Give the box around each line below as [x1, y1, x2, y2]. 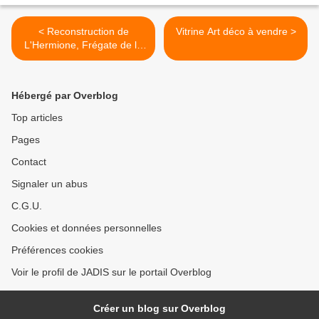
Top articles [11, 112, 63, 124]
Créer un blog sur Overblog [93, 303, 226, 315]
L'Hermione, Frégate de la [24, 39, 142, 51]
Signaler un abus [11, 178, 88, 190]
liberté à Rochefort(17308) [23, 53, 143, 65]
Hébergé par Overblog [11, 90, 118, 102]
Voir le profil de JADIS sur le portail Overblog [11, 266, 211, 278]
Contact [11, 156, 46, 168]
